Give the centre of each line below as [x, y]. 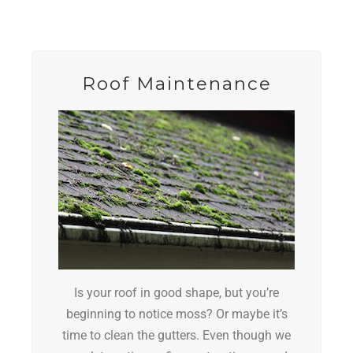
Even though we [247, 336]
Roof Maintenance [176, 84]
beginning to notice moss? [141, 314]
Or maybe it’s [251, 314]
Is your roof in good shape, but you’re [176, 293]
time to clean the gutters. [132, 336]
